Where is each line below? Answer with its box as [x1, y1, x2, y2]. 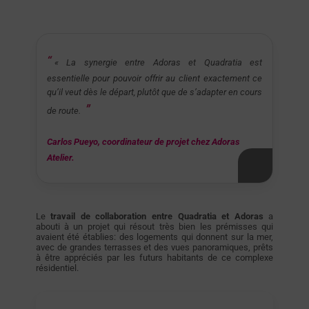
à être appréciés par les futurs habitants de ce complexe [35, 252, 274, 263]
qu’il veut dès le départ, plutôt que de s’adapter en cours [46, 86, 263, 97]
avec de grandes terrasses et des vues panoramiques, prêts [35, 241, 274, 252]
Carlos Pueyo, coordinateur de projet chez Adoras [46, 136, 239, 147]
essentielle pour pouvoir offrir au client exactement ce [46, 72, 263, 83]
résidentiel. [35, 262, 79, 273]
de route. [46, 105, 81, 116]
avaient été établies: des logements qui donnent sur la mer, [35, 231, 274, 242]
